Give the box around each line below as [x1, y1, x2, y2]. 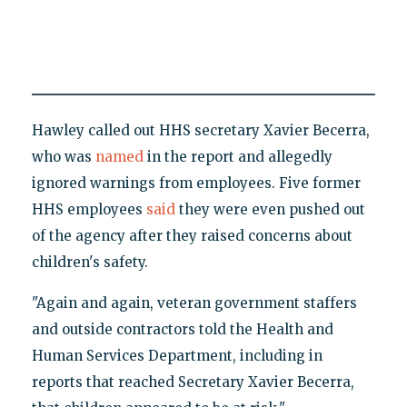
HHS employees [31, 201, 146, 219]
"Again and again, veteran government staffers [31, 294, 357, 313]
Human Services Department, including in [31, 347, 323, 365]
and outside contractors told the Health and [31, 321, 333, 339]
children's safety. [31, 253, 148, 272]
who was [31, 148, 95, 166]
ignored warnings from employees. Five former [31, 174, 361, 193]
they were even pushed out [174, 201, 365, 219]
